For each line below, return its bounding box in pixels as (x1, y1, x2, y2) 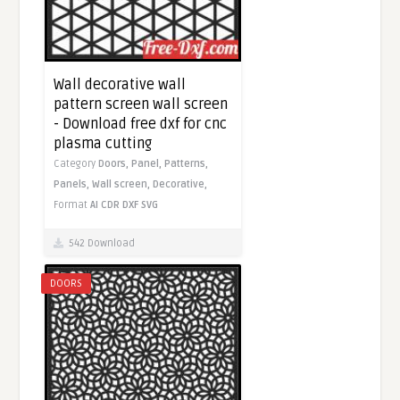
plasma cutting (54, 134, 153, 153)
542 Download (63, 237, 136, 249)
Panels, (54, 178, 93, 190)
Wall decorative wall (54, 75, 187, 94)
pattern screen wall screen (54, 95, 229, 113)
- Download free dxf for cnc (54, 114, 228, 133)
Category (54, 157, 99, 170)
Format (54, 198, 91, 211)
